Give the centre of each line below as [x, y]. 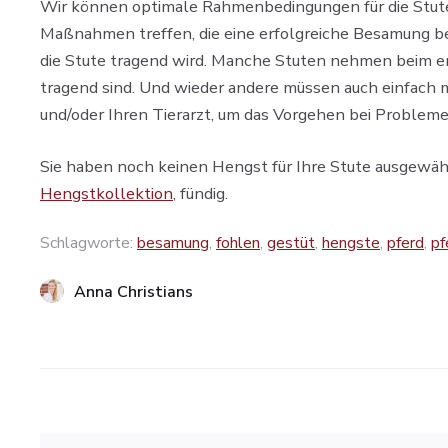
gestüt [291, 242]
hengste [351, 242]
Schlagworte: [88, 242]
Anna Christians [133, 291]
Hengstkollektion [106, 193]
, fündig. [200, 193]
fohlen [238, 242]
